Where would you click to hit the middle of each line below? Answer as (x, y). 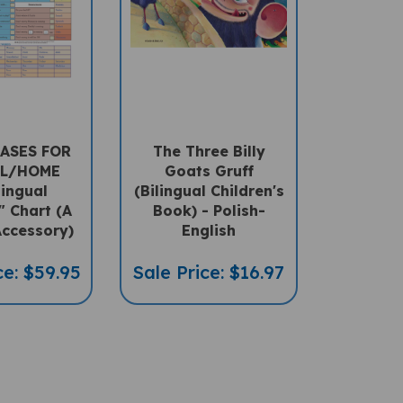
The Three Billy (209, 151)
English (209, 230)
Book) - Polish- (209, 210)
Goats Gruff (209, 171)
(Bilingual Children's (209, 191)
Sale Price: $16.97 (209, 272)
